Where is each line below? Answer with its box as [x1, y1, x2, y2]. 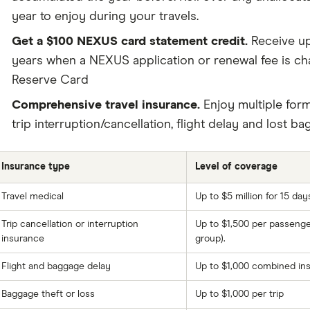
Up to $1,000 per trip [194, 289, 284, 299]
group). [194, 234, 226, 244]
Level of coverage [194, 162, 277, 172]
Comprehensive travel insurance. [11, 99, 200, 111]
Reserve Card [11, 74, 89, 86]
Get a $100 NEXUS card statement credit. [11, 35, 248, 48]
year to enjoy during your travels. [11, 10, 199, 23]
